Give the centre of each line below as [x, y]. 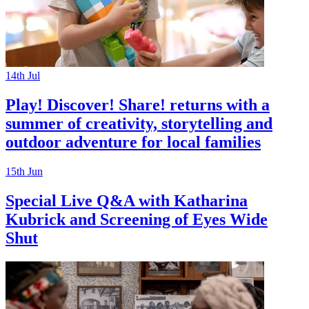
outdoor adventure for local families [133, 142]
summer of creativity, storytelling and [139, 123]
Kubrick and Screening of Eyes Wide [137, 219]
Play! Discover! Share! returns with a [138, 104]
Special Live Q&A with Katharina [127, 200]
